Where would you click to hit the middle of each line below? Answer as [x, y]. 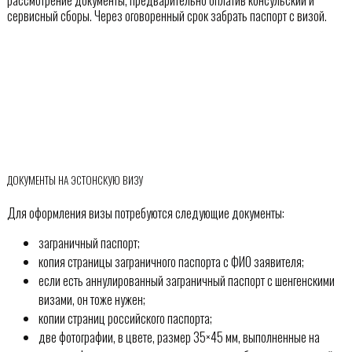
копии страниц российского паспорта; [125, 318]
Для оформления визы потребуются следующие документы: [145, 213]
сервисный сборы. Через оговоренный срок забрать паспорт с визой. [167, 16]
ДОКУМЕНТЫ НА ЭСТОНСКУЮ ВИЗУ [75, 180]
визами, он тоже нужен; [92, 299]
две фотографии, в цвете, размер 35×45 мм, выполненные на [179, 337]
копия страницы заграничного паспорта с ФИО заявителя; [171, 261]
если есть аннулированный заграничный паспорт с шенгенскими [186, 280]
